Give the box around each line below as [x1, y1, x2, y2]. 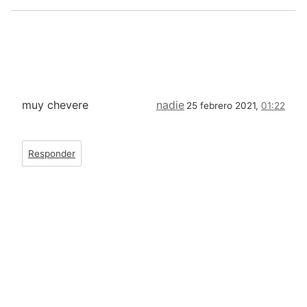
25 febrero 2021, [186, 100, 261, 112]
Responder [28, 148, 75, 160]
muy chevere [22, 98, 88, 112]
